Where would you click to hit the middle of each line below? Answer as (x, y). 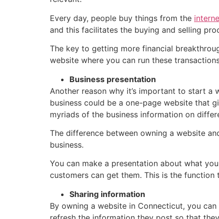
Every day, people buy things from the (122, 18)
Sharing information (107, 194)
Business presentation (113, 79)
